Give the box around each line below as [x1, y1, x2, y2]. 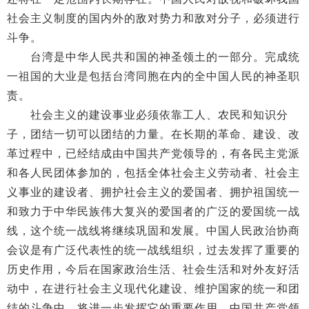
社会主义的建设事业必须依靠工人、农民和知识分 [7, 109, 288, 121]
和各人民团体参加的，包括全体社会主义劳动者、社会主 [7, 167, 300, 179]
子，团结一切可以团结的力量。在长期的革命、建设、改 [7, 128, 300, 140]
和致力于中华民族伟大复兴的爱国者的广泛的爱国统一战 [7, 206, 300, 217]
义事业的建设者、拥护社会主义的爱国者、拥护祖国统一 [7, 186, 300, 198]
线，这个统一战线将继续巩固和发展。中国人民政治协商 [7, 225, 300, 237]
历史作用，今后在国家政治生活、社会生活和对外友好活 [7, 263, 300, 275]
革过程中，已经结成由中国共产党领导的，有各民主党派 [7, 148, 300, 159]
